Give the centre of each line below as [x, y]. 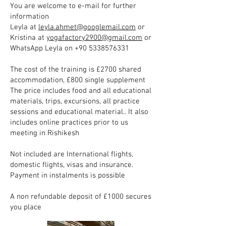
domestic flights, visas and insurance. [72, 165]
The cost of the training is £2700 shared [76, 70]
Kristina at [28, 38]
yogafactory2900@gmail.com [94, 38]
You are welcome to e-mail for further [73, 6]
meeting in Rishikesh [45, 133]
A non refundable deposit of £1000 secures [81, 197]
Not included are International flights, [72, 154]
